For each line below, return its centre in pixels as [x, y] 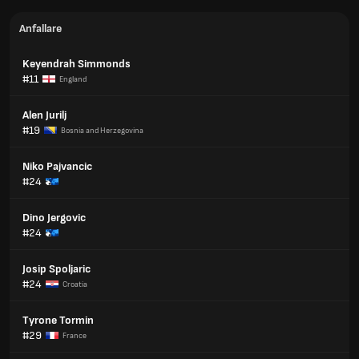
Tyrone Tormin [58, 320]
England [73, 79]
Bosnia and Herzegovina [102, 130]
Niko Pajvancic [57, 166]
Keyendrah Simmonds [77, 64]
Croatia [75, 284]
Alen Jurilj [44, 115]
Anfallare [40, 28]
